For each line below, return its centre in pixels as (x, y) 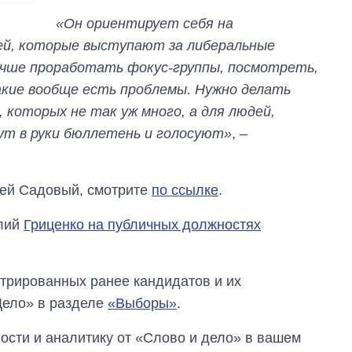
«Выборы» (142, 303)
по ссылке (185, 190)
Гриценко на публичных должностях (142, 224)
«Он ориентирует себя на (145, 23)
